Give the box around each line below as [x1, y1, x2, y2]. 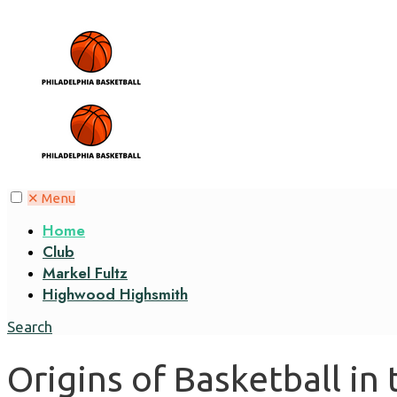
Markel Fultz [43, 262, 128, 284]
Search [7, 318, 52, 335]
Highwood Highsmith [43, 284, 188, 305]
